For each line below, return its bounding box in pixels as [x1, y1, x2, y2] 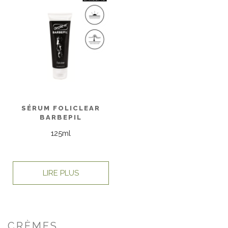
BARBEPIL [40, 113, 82, 122]
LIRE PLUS [43, 168, 79, 178]
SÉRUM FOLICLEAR [21, 104, 100, 112]
